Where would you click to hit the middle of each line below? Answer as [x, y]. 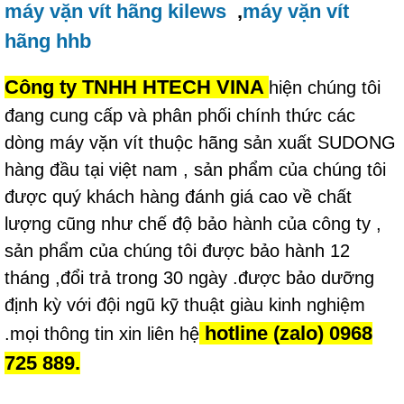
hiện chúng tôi [325, 87]
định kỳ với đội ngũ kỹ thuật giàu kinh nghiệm [188, 304]
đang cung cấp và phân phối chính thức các [180, 115]
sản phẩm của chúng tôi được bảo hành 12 [177, 250]
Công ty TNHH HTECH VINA [137, 87]
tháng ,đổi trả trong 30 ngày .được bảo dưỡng [189, 277]
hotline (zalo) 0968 [286, 333]
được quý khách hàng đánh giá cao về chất [178, 196]
